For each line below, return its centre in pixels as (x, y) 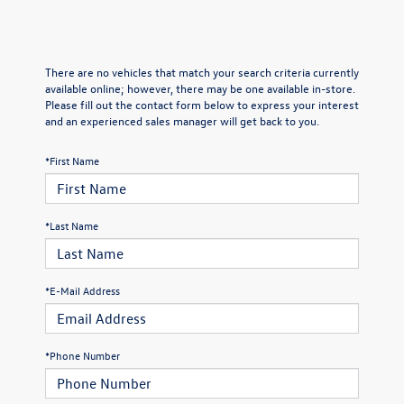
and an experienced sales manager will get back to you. (182, 120)
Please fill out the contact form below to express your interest (202, 104)
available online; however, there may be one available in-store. (200, 87)
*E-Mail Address (83, 290)
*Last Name (72, 225)
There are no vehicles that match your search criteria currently (202, 71)
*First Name (72, 160)
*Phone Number (83, 355)
